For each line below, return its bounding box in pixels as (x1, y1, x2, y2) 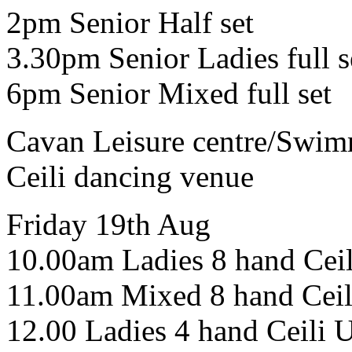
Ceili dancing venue (6, 159, 254, 194)
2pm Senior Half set (6, 5, 254, 40)
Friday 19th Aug (6, 207, 211, 242)
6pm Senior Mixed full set (6, 76, 332, 111)
